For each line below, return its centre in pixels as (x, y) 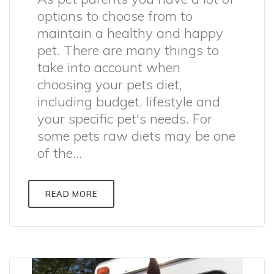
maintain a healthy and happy (130, 33)
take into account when (109, 67)
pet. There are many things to (128, 50)
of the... (60, 153)
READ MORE (71, 194)
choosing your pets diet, (110, 84)
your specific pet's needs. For (125, 119)
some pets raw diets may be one (136, 136)
